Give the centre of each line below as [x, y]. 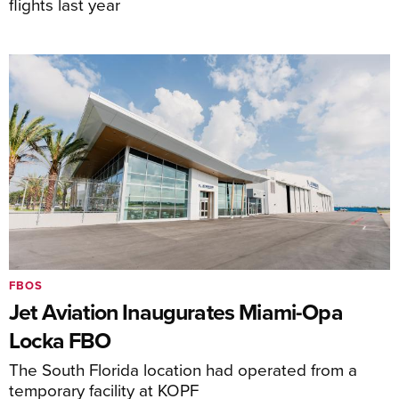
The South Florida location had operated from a [183, 369]
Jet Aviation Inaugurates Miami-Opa [176, 311]
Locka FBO [60, 340]
